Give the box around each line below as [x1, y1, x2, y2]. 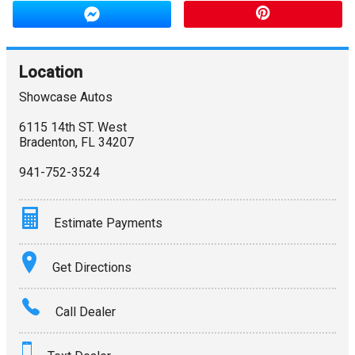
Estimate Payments [54, 216, 162, 231]
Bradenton [19, 135, 75, 150]
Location [19, 63, 82, 82]
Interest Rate [22, 317, 89, 330]
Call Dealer [55, 304, 116, 319]
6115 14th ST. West [19, 120, 127, 135]
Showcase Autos [19, 90, 113, 105]
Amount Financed [22, 281, 113, 295]
